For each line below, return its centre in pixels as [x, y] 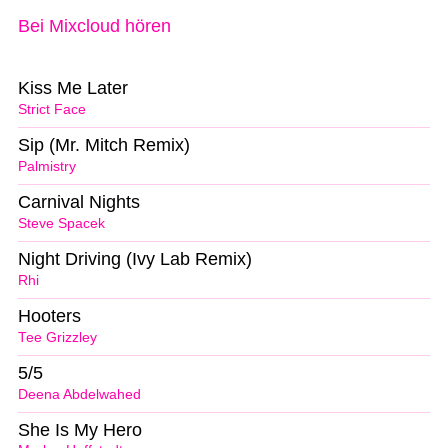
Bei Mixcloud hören [94, 25]
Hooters [49, 315]
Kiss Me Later [73, 88]
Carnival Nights [79, 202]
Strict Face [52, 110]
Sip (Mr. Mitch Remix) [104, 145]
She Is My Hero [80, 429]
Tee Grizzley [57, 337]
